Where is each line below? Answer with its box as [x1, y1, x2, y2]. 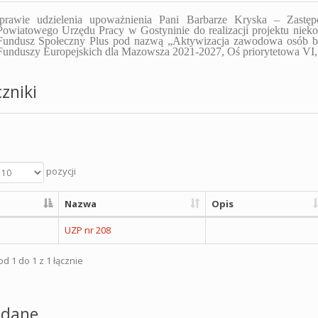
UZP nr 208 [64, 224, 111, 236]
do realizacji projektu [193, 24, 293, 36]
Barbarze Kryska [186, 13, 274, 26]
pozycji [43, 165, 76, 178]
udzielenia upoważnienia [37, 13, 160, 26]
